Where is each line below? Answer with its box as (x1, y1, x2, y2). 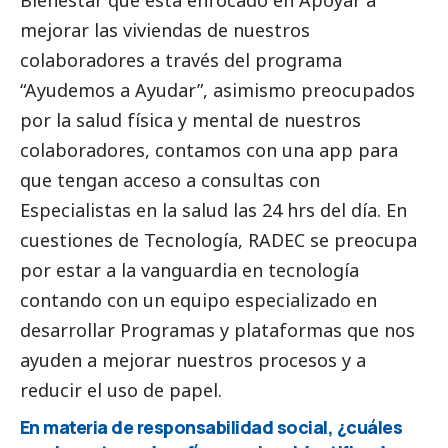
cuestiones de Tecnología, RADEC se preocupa (20, 227, 417, 252)
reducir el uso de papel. (20, 377, 222, 402)
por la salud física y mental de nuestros (20, 107, 361, 132)
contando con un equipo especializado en (20, 287, 377, 312)
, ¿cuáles (328, 414, 403, 439)
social (277, 414, 328, 439)
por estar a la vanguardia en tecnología (20, 257, 359, 282)
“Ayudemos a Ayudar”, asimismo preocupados (20, 77, 415, 102)
